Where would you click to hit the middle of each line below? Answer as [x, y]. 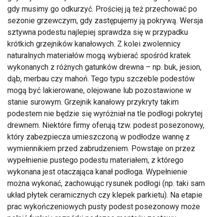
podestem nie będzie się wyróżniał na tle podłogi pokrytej [105, 114]
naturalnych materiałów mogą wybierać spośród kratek [99, 56]
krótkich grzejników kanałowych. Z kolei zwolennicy [94, 44]
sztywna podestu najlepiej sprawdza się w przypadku [98, 32]
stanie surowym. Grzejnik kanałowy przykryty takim [93, 102]
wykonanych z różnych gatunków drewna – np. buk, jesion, [104, 67]
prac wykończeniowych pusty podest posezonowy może [104, 207]
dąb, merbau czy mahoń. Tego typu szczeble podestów [101, 79]
